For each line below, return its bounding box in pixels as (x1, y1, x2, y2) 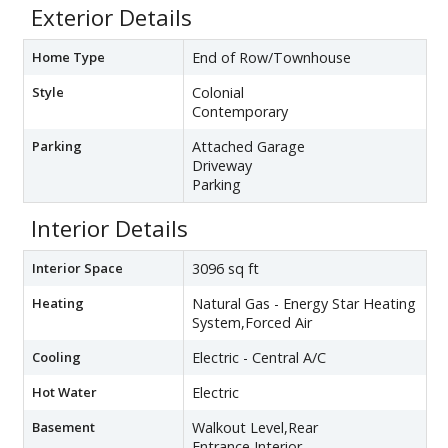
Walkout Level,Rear (192, 417, 318, 437)
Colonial (192, 82, 244, 102)
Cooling (32, 347, 81, 366)
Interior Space (32, 258, 123, 277)
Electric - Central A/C (192, 347, 326, 367)
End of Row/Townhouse (192, 47, 351, 67)
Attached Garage (192, 136, 305, 156)
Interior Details (31, 212, 188, 244)
